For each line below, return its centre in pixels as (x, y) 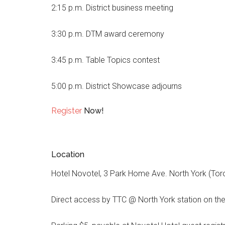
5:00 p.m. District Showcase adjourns (117, 86)
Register (67, 111)
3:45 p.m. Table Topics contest (105, 60)
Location (68, 154)
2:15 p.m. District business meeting (112, 8)
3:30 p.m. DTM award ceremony (108, 34)
